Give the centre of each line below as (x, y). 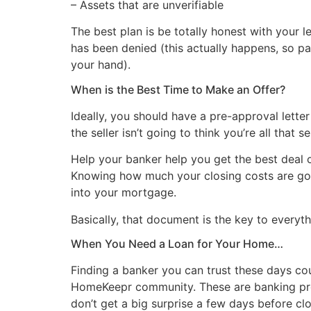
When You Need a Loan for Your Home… (177, 244)
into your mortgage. (124, 193)
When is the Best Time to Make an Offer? (178, 89)
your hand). (101, 65)
